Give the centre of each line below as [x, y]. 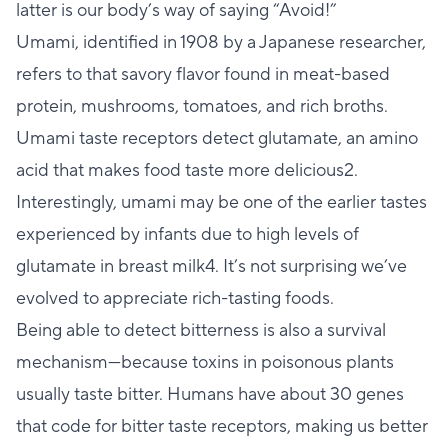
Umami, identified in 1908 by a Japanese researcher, [221, 42]
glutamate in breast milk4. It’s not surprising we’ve [211, 266]
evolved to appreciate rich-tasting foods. [175, 298]
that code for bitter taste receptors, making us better [222, 426]
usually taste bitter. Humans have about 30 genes [210, 394]
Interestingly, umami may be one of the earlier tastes [221, 202]
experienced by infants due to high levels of [187, 234]
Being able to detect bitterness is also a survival [201, 330]
